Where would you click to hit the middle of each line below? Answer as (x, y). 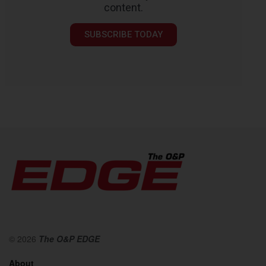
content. (123, 8)
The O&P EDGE (69, 239)
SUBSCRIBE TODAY (123, 35)
